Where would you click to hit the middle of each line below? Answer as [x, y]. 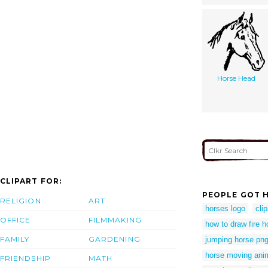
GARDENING [115, 239]
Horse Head [236, 78]
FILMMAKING [115, 220]
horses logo [225, 208]
